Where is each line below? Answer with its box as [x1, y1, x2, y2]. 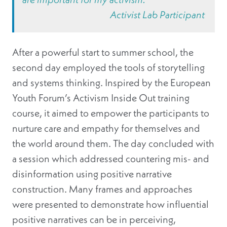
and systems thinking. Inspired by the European [12, 76, 211, 89]
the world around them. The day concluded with [12, 137, 214, 150]
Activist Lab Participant [110, 8, 205, 21]
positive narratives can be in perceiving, [12, 213, 176, 226]
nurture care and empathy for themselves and [12, 122, 200, 135]
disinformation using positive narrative [12, 167, 172, 180]
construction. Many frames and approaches [12, 182, 193, 196]
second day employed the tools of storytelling [12, 61, 205, 74]
